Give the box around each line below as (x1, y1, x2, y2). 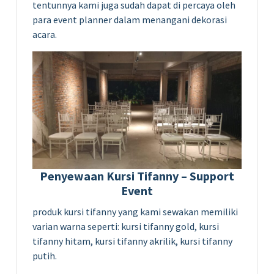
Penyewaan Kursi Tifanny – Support (40, 168, 234, 183)
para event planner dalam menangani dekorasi (32, 13, 227, 26)
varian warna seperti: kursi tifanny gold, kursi (32, 220, 219, 232)
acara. (32, 28, 57, 40)
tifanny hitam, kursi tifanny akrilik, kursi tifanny (32, 234, 232, 247)
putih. (32, 249, 57, 262)
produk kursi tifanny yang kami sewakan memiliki (32, 205, 238, 218)
